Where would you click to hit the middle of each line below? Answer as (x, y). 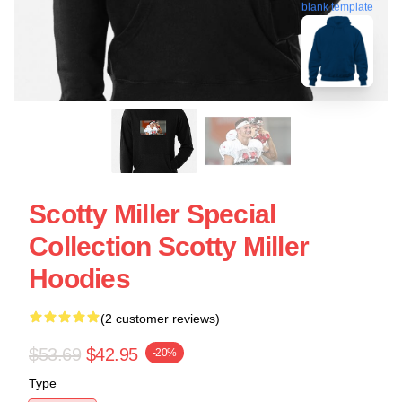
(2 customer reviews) (160, 319)
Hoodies (79, 279)
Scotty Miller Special (153, 214)
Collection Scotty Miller (169, 246)
